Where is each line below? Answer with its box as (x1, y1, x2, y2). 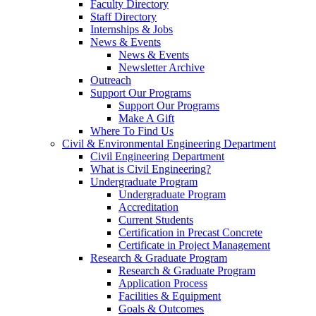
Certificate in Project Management (119, 239, 270, 252)
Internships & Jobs (90, 23, 173, 36)
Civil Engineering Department (90, 150, 224, 163)
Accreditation (119, 201, 178, 214)
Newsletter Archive (119, 61, 205, 74)
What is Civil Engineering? (90, 163, 211, 176)
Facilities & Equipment (119, 290, 221, 303)
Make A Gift (119, 112, 174, 125)
